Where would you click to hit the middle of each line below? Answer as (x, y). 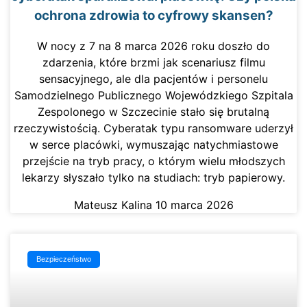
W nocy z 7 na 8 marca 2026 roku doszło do (153, 46)
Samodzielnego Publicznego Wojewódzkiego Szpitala (153, 96)
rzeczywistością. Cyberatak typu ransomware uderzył (153, 128)
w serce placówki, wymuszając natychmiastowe (153, 145)
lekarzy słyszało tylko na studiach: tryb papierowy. (153, 178)
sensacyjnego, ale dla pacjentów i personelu (153, 79)
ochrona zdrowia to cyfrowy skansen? (153, 15)
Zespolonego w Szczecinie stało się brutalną (153, 112)
